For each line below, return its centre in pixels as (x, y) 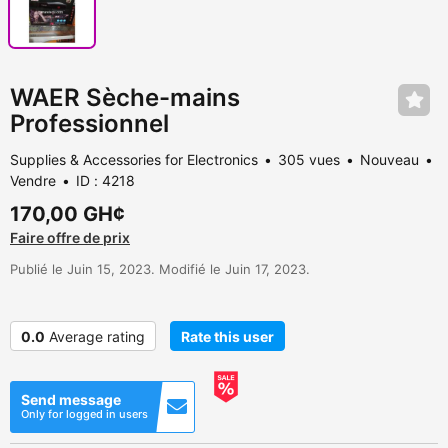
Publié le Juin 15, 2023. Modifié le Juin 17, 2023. (160, 269)
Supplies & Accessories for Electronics (134, 160)
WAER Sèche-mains (125, 98)
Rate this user (227, 337)
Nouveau (389, 160)
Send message (71, 400)
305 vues (309, 160)
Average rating (97, 337)
